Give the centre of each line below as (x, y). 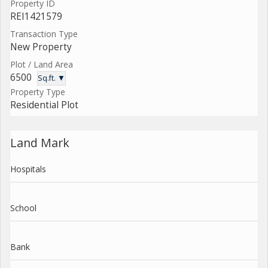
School (23, 208)
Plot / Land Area (42, 64)
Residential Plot (44, 105)
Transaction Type (44, 33)
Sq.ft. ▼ (51, 78)
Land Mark (40, 142)
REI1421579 (36, 16)
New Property (41, 47)
